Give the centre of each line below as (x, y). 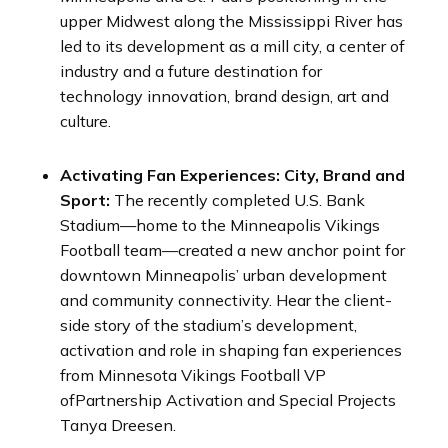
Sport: (85, 200)
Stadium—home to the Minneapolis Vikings (220, 225)
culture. (85, 121)
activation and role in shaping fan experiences (231, 350)
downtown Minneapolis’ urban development (223, 275)
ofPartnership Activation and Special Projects (228, 400)
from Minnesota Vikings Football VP (193, 375)
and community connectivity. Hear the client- (226, 300)
